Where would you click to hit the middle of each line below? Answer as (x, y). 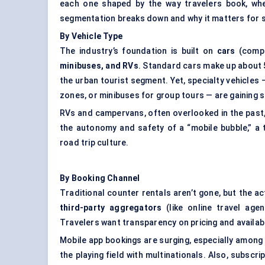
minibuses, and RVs (99, 66)
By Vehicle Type (91, 36)
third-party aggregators (111, 208)
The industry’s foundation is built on (138, 51)
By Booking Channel (100, 178)
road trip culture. (94, 143)
